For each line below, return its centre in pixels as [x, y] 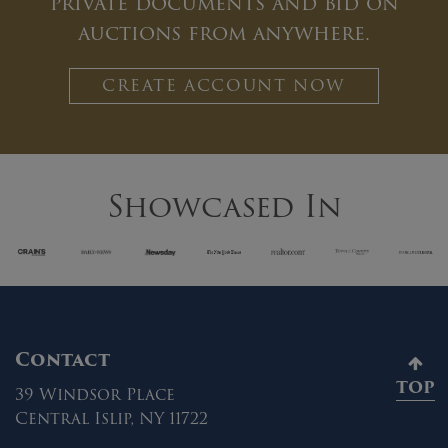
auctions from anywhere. [224, 32]
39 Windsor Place [95, 394]
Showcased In [224, 206]
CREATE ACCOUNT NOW [224, 85]
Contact [62, 359]
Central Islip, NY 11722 [111, 418]
